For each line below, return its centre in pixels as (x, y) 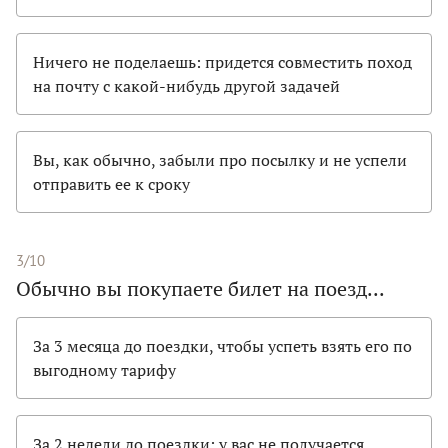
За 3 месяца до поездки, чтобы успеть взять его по (222, 345)
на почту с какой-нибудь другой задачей (186, 85)
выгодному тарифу (104, 369)
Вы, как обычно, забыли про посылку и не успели (220, 159)
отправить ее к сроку (111, 183)
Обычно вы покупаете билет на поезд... (200, 288)
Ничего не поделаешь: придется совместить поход (222, 61)
